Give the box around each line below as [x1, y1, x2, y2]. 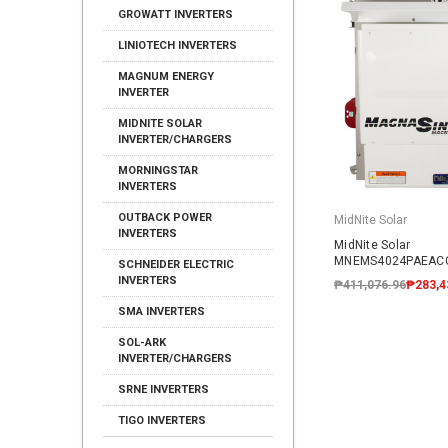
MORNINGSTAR [118, 164, 198, 177]
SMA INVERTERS [118, 305, 205, 318]
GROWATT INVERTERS [118, 8, 233, 21]
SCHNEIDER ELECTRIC [118, 258, 234, 271]
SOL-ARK [118, 336, 166, 349]
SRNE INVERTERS [118, 383, 209, 396]
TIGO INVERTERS [118, 414, 206, 427]
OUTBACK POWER [118, 211, 212, 224]
